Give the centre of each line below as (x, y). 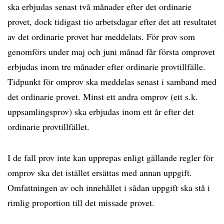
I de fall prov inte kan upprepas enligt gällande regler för (110, 157)
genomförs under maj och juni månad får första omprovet (111, 51)
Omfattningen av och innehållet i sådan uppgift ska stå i (109, 187)
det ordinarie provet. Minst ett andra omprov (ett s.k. (103, 96)
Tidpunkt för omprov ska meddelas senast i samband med (112, 81)
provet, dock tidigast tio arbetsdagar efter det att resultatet (112, 21)
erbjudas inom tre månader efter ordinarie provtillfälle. (106, 66)
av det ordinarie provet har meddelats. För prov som (101, 36)
